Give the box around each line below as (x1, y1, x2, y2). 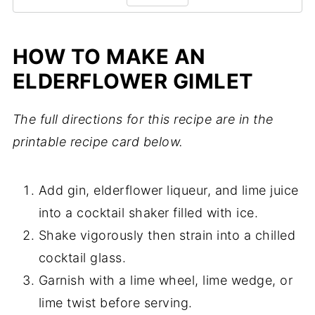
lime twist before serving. (38, 295, 193, 310)
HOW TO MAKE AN (12, 44, 206, 69)
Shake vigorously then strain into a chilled (38, 228, 296, 243)
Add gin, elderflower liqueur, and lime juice (38, 183, 299, 198)
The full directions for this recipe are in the (12, 112, 274, 127)
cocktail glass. (38, 250, 127, 265)
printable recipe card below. (12, 134, 184, 149)
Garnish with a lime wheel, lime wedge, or (38, 273, 293, 288)
